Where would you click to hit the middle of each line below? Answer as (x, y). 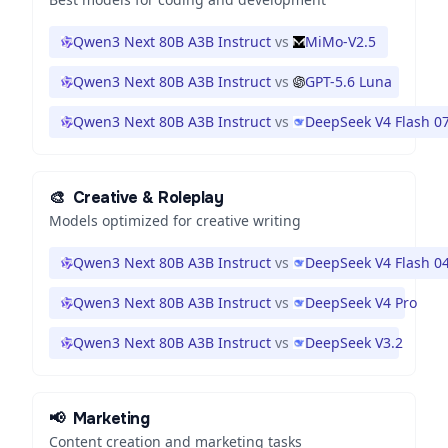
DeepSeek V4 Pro (361, 302)
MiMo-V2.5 (340, 41)
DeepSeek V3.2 (354, 342)
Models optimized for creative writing (175, 220)
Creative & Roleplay (148, 197)
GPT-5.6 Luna (348, 81)
